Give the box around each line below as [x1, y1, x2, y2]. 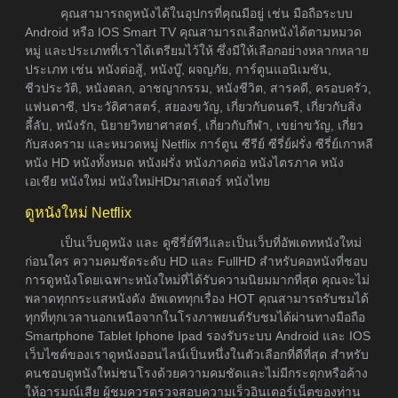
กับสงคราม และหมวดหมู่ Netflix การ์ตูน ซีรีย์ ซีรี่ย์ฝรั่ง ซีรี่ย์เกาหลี [25, 137, 373, 152]
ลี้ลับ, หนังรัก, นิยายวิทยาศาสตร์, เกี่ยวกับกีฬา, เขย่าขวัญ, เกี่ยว [25, 118, 363, 133]
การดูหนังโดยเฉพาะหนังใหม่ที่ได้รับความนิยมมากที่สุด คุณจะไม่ [25, 273, 370, 288]
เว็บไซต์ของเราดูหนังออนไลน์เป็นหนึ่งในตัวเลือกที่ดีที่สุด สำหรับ [25, 347, 369, 362]
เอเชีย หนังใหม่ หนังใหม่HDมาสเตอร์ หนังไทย [25, 174, 270, 189]
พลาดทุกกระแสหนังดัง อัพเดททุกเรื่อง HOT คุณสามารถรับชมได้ [25, 291, 369, 306]
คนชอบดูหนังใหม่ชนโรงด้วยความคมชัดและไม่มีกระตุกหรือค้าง [25, 366, 368, 381]
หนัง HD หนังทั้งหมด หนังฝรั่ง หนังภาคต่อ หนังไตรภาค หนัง [25, 155, 344, 171]
